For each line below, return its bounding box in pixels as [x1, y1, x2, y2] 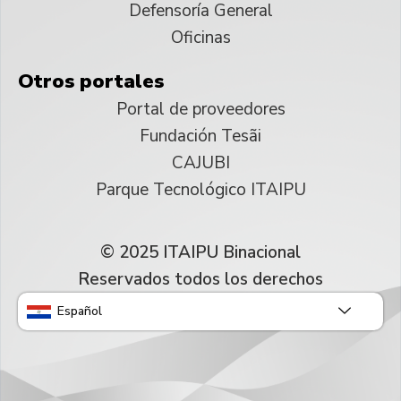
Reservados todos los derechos [78, 268, 323, 292]
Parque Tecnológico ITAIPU [95, 178, 306, 202]
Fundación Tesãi [140, 124, 261, 149]
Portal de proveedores [115, 98, 286, 122]
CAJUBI [171, 151, 230, 175]
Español [57, 303, 102, 320]
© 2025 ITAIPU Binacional [100, 241, 301, 265]
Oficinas [170, 26, 231, 50]
